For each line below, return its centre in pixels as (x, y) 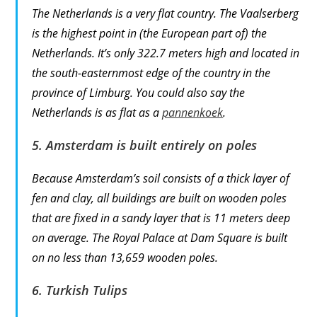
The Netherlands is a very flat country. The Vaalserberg (166, 13)
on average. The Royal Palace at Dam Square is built (160, 237)
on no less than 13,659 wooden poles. (125, 257)
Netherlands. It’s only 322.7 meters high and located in (166, 53)
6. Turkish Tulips (80, 290)
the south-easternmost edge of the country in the (151, 73)
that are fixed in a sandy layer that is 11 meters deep (161, 218)
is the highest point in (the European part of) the (150, 33)
